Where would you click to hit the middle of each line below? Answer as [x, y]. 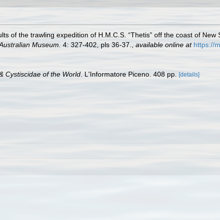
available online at [164, 45]
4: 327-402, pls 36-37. [96, 45]
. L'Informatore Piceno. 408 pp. [130, 74]
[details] [189, 75]
